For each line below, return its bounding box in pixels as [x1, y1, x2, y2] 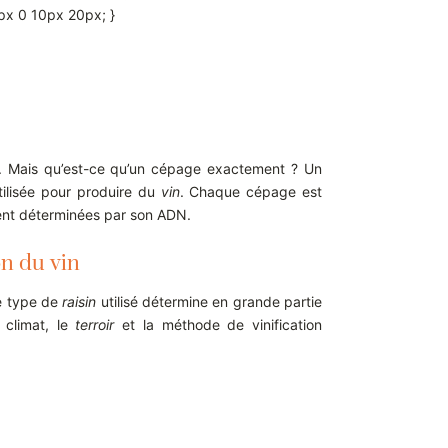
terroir [75, 316, 115, 334]
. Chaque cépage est [179, 183, 322, 201]
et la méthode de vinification [114, 316, 323, 334]
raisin [62, 293, 97, 311]
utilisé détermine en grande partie [96, 293, 322, 311]
